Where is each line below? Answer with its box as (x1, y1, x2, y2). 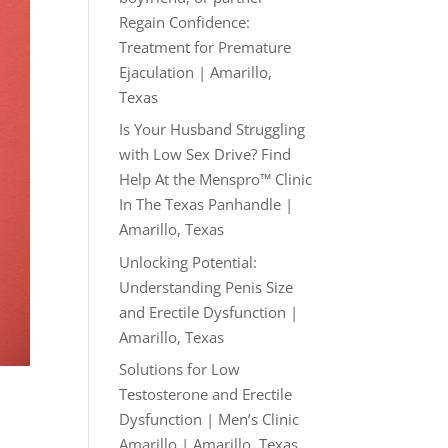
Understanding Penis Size (119, 276, 294, 297)
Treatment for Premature (119, 36, 292, 57)
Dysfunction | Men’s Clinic (119, 409, 300, 429)
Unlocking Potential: (119, 251, 258, 272)
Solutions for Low (119, 359, 241, 379)
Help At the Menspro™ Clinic (119, 169, 313, 189)
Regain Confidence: (119, 11, 251, 32)
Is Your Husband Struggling (119, 119, 306, 139)
